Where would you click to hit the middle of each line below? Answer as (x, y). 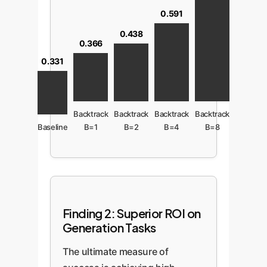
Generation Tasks (109, 227)
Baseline (52, 127)
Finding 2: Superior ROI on (132, 213)
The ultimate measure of (116, 251)
